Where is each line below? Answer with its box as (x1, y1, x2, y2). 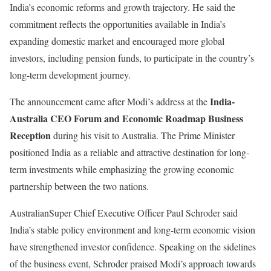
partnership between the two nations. (10, 180, 149, 193)
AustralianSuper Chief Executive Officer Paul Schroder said (10, 206, 238, 220)
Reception (10, 128, 51, 143)
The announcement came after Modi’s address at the (10, 95, 210, 108)
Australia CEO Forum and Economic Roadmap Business (10, 111, 243, 126)
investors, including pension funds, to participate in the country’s (10, 51, 254, 65)
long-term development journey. (10, 68, 131, 82)
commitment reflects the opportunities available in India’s (10, 18, 226, 31)
